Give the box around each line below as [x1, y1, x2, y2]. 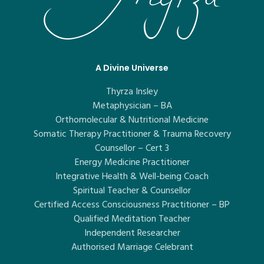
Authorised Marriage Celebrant [71, 239, 193, 255]
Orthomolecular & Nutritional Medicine [55, 111, 209, 127]
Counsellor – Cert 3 [95, 140, 169, 156]
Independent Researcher [84, 225, 180, 240]
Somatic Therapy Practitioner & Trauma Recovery [33, 126, 231, 141]
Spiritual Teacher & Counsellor [73, 182, 191, 198]
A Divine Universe [95, 61, 169, 74]
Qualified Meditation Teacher [74, 210, 190, 226]
